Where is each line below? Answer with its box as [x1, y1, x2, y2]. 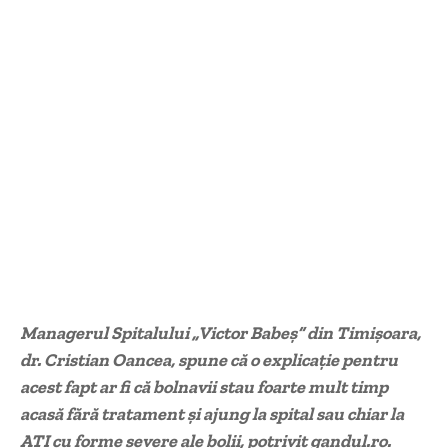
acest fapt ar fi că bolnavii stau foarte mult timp [20, 376, 388, 399]
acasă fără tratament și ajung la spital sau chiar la [20, 403, 404, 426]
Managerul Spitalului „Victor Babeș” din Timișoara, [20, 322, 421, 345]
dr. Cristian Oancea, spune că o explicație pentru [20, 349, 398, 372]
